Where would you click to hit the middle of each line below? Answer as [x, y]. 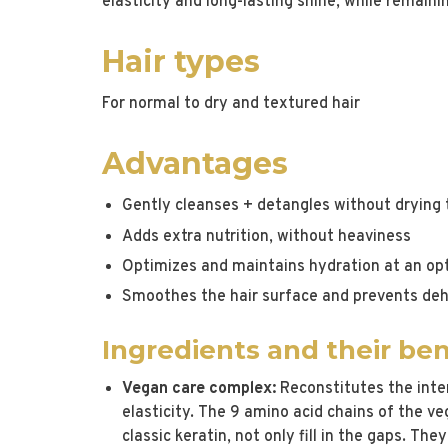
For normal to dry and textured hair [231, 104]
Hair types [181, 62]
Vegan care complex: [199, 388]
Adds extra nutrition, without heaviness [266, 236]
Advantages [195, 164]
